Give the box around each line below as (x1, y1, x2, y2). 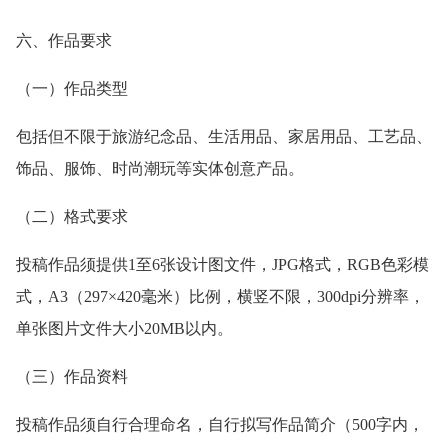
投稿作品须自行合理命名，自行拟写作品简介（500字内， (16, 415, 424, 433)
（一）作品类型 (16, 79, 128, 97)
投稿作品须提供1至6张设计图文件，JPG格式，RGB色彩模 (16, 255, 429, 273)
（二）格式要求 (16, 207, 128, 225)
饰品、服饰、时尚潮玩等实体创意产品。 (16, 159, 304, 177)
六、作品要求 (16, 31, 112, 49)
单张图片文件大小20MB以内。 (16, 319, 233, 337)
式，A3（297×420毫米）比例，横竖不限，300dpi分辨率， (16, 287, 425, 305)
